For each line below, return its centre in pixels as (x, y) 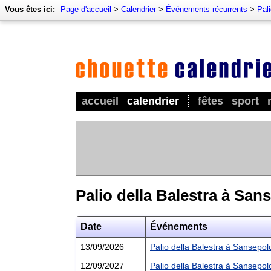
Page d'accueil (86, 9)
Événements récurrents (207, 9)
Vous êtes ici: (30, 9)
